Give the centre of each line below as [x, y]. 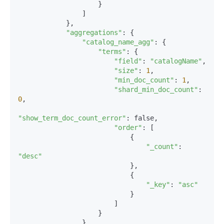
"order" [128, 127]
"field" [128, 61]
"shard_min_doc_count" [156, 89]
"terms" [112, 51]
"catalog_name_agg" [118, 42]
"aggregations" [94, 32]
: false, [142, 118]
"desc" [30, 156]
